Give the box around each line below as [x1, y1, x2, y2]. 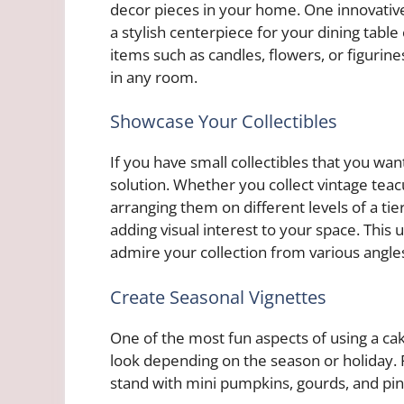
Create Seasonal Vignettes [110, 284, 326, 309]
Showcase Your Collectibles [110, 109, 337, 134]
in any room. [110, 66, 197, 87]
